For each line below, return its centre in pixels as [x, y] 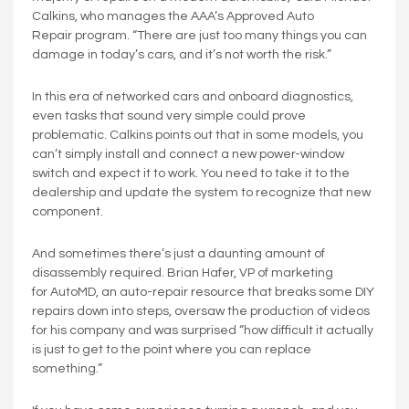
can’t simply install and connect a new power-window [188, 154]
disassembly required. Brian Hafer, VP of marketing [183, 273]
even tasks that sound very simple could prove [169, 115]
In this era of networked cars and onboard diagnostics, [193, 96]
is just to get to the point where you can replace [172, 349]
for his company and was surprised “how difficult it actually [203, 330]
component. [68, 211]
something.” [67, 368]
